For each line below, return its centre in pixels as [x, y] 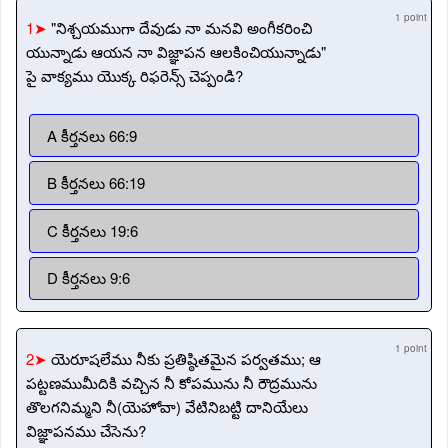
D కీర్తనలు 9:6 [88, 278]
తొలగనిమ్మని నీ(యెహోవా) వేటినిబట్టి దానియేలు [167, 407]
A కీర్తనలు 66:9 [91, 135]
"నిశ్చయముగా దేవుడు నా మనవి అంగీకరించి [181, 27]
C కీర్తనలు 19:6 [92, 230]
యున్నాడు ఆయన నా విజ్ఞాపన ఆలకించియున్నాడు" [176, 51]
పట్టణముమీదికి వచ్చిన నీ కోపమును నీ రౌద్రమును [171, 383]
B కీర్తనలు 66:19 [95, 183]
